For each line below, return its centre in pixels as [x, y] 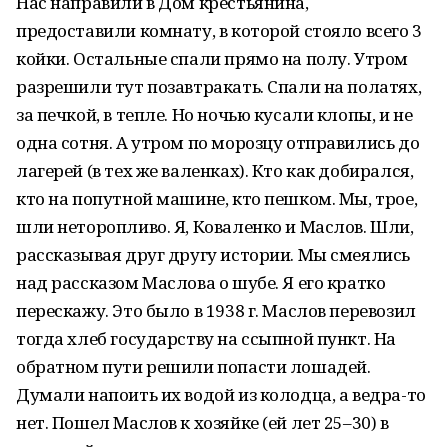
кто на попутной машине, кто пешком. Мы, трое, [217, 198]
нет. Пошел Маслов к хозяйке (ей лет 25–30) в [202, 422]
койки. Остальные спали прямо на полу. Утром [212, 58]
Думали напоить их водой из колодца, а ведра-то [221, 394]
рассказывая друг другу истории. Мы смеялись [213, 254]
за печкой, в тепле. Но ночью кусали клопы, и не [214, 114]
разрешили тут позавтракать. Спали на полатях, [219, 86]
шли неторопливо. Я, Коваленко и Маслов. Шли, [215, 226]
